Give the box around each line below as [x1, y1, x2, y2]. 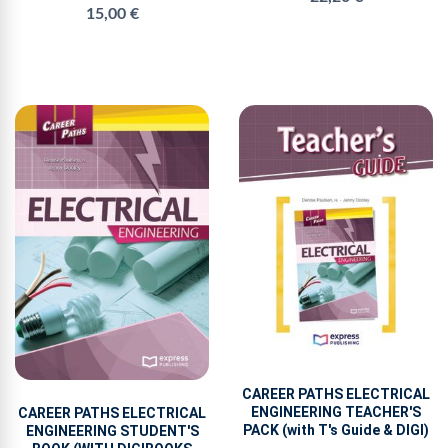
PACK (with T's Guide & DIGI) [243, 422, 429, 439]
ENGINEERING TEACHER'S [251, 404, 421, 421]
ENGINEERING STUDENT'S [25, 422, 199, 439]
